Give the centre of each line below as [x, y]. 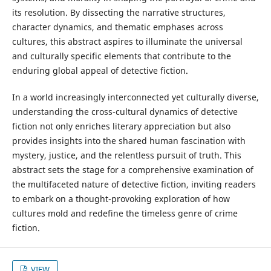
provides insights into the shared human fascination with [129, 141]
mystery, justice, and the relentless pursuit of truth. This [126, 155]
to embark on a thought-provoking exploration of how [121, 199]
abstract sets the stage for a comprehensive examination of [132, 170]
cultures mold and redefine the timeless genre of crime [125, 214]
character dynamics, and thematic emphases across [117, 27]
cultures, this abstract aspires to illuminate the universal [127, 41]
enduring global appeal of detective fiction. [100, 70]
